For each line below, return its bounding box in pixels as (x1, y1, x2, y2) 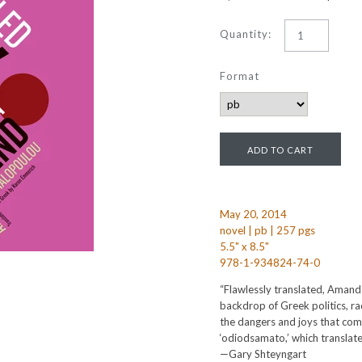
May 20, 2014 (220, 208, 287, 221)
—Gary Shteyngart (220, 347, 306, 360)
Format (220, 69, 259, 82)
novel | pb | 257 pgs (220, 224, 315, 237)
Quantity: (220, 27, 271, 40)
